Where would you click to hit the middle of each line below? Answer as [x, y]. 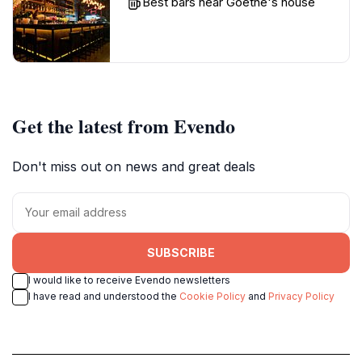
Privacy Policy [301, 296]
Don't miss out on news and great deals [134, 166]
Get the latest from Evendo [124, 125]
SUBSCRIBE [181, 253]
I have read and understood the [104, 296]
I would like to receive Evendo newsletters [129, 280]
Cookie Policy [213, 296]
